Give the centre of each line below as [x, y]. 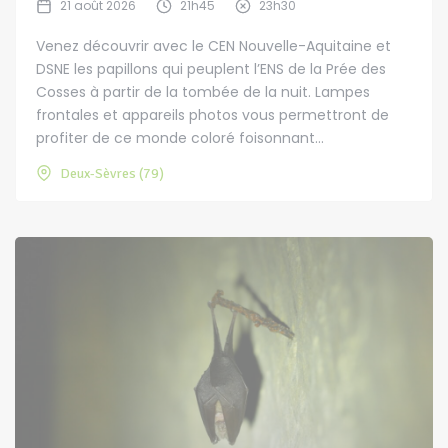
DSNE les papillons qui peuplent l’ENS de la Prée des [211, 68]
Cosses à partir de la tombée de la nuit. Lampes [203, 91]
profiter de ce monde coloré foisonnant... [180, 137]
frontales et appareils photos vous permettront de [212, 114]
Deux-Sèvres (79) [112, 173]
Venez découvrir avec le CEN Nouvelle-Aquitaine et [213, 45]
